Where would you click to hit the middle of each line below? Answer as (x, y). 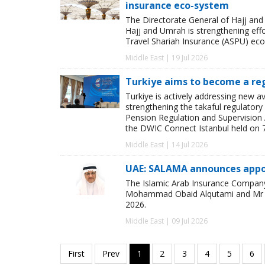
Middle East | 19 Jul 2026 (167, 58)
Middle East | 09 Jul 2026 (167, 221)
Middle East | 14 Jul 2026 (167, 145)
